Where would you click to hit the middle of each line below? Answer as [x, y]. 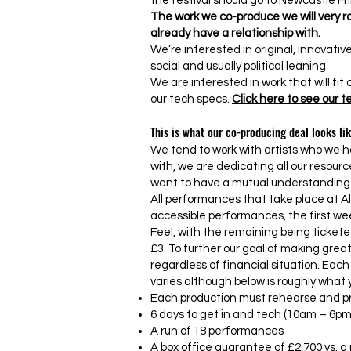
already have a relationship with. [235, 33]
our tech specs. [191, 99]
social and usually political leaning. [239, 66]
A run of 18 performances [217, 331]
